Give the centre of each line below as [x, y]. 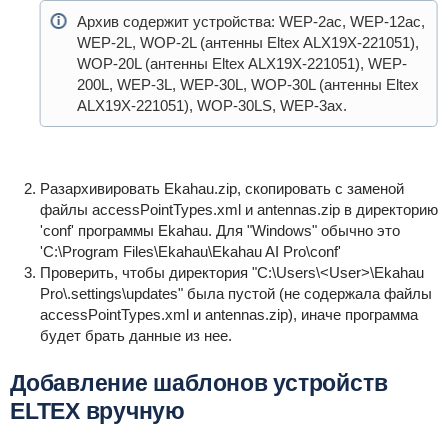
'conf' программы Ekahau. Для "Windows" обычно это [219, 230]
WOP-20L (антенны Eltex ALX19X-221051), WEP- [241, 63]
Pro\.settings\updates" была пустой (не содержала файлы [235, 293]
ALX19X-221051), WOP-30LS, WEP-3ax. [211, 105]
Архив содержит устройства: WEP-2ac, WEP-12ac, [250, 21]
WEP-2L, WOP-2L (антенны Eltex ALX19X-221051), [247, 42]
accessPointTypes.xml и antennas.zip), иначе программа [228, 314]
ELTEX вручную [97, 411]
